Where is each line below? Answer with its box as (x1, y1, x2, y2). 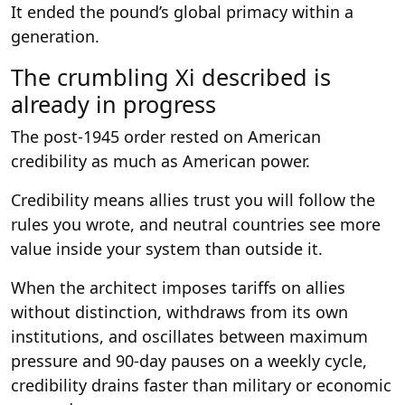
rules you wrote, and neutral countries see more (11, 212, 381, 235)
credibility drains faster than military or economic (11, 373, 391, 396)
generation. (11, 24, 99, 47)
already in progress (11, 88, 216, 119)
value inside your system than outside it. (11, 237, 323, 259)
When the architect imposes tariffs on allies (11, 276, 345, 298)
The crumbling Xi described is (11, 61, 331, 92)
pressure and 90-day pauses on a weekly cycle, (11, 349, 367, 372)
